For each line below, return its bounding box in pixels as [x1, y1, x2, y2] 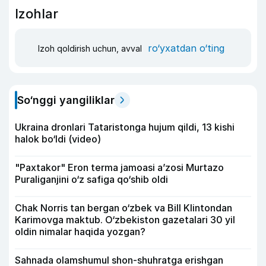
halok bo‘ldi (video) [15, 133, 101, 145]
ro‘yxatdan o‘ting [148, 42, 224, 54]
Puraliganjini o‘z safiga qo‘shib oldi [15, 173, 168, 185]
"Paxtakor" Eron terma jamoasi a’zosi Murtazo [15, 161, 224, 173]
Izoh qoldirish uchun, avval [38, 43, 144, 53]
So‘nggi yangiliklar [17, 94, 115, 106]
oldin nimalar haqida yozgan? [15, 226, 145, 237]
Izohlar [15, 6, 58, 21]
